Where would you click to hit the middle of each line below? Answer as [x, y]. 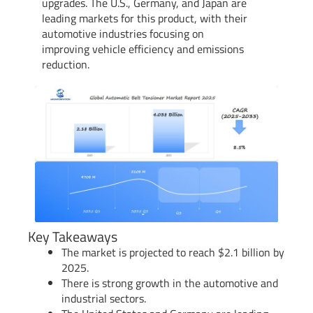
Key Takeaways [73, 237]
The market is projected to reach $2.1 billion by [173, 253]
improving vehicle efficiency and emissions [143, 49]
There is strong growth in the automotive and [170, 283]
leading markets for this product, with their [145, 18]
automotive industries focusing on [123, 33]
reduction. [66, 64]
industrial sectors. [104, 299]
